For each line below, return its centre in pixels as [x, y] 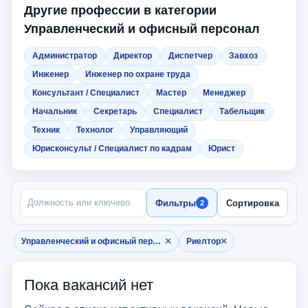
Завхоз [243, 56]
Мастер [171, 93]
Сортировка [253, 203]
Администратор [65, 56]
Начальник [55, 111]
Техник [46, 130]
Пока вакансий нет [89, 285]
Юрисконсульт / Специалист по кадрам [112, 148]
